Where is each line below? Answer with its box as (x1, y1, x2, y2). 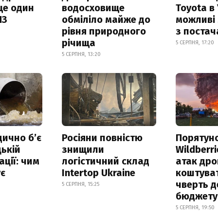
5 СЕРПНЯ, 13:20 (61, 51, 101, 57)
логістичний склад (61, 155, 149, 167)
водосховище (61, 1, 125, 14)
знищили (61, 143, 104, 155)
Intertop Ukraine (61, 166, 135, 179)
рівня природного (61, 25, 146, 37)
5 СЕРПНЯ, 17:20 (176, 39, 215, 46)
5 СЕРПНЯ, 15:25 (61, 181, 99, 187)
